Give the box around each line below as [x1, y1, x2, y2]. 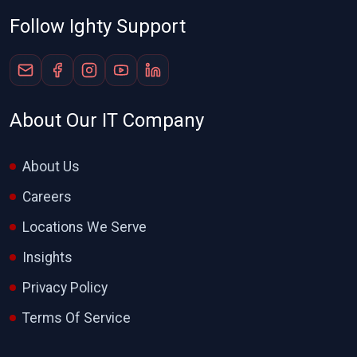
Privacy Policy [22, 280, 108, 296]
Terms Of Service [22, 310, 131, 326]
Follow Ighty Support [10, 15, 186, 37]
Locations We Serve [22, 219, 147, 235]
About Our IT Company [10, 109, 204, 131]
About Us [22, 159, 80, 175]
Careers [22, 189, 72, 205]
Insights [22, 249, 73, 265]
